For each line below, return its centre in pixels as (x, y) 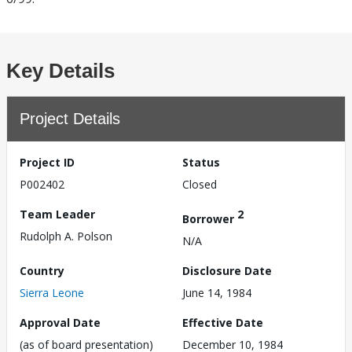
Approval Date (60, 322)
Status (201, 162)
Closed (200, 184)
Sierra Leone (52, 292)
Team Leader (57, 214)
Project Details (70, 119)
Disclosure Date (227, 270)
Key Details (60, 71)
